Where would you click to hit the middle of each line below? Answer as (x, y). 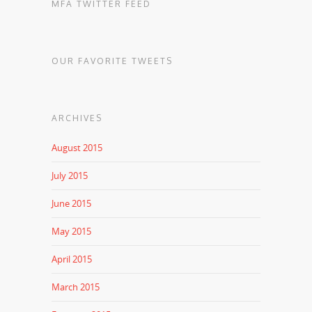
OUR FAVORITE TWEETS (112, 61)
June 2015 (71, 203)
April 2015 (72, 259)
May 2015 (71, 231)
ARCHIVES (77, 118)
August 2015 (77, 147)
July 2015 (70, 175)
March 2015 (76, 287)
